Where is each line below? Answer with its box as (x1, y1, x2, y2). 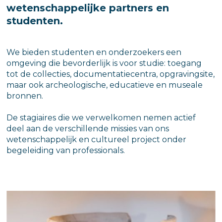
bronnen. (6, 91, 44, 101)
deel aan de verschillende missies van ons (6, 123, 169, 133)
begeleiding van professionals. (6, 145, 125, 155)
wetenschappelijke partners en (6, 1, 169, 14)
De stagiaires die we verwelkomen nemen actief (6, 112, 196, 122)
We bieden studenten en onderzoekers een (6, 47, 182, 57)
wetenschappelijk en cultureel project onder (6, 134, 187, 144)
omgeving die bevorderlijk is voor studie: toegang (6, 58, 202, 68)
